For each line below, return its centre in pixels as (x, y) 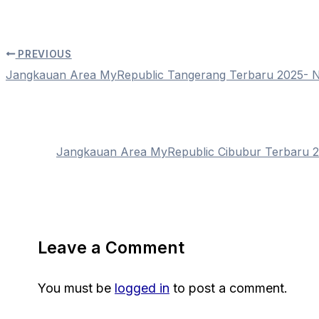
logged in (142, 288)
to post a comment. (229, 288)
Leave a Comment (111, 248)
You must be (76, 288)
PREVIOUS (43, 54)
